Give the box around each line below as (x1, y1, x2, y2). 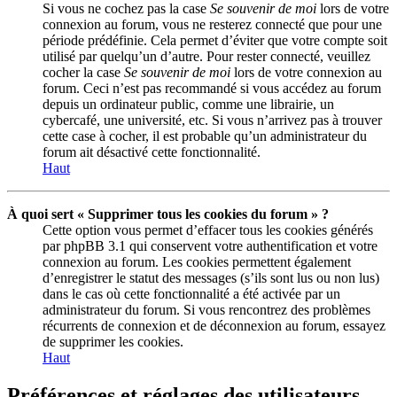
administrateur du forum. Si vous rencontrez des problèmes (43, 302, 370, 318)
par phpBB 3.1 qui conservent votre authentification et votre (43, 238, 378, 254)
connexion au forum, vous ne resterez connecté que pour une (43, 17, 382, 33)
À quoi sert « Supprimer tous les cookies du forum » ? (7, 206, 329, 222)
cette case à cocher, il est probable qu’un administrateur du (43, 128, 367, 144)
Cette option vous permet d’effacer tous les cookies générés (43, 222, 373, 238)
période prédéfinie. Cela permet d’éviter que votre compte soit (43, 33, 387, 49)
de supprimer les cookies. (43, 334, 183, 350)
